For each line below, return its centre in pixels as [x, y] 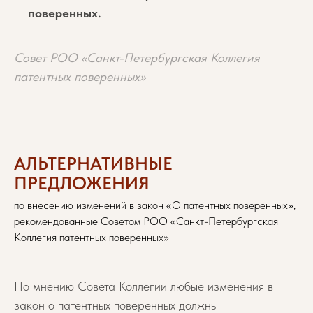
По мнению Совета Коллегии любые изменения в [144, 286]
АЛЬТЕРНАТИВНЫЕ [93, 163]
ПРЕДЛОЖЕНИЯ [82, 183]
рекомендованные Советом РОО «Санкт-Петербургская [146, 221]
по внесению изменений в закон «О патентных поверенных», [155, 205]
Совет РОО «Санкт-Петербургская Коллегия [137, 58]
